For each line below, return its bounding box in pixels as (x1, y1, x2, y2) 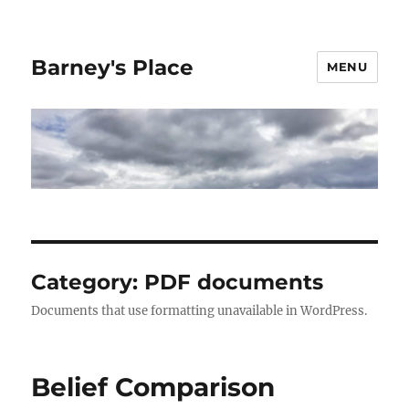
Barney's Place (31, 54, 194, 80)
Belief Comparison (31, 372, 276, 404)
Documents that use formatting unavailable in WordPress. (31, 303, 368, 320)
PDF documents (144, 269, 324, 296)
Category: (31, 269, 145, 296)
